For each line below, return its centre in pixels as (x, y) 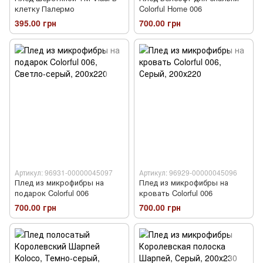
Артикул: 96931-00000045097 (64, 173)
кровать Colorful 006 (176, 193)
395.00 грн (36, 23)
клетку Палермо (45, 9)
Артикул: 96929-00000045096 (188, 173)
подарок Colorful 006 (52, 193)
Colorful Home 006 (171, 9)
